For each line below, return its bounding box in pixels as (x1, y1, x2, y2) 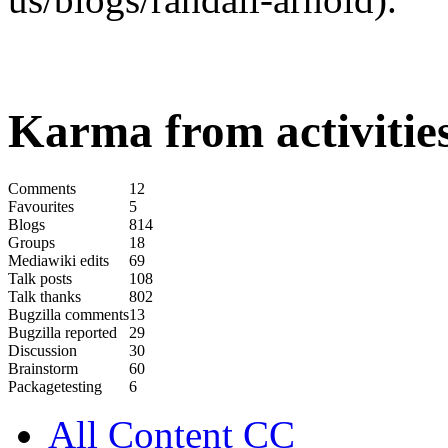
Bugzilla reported (8, 323, 117, 341)
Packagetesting (8, 377, 102, 395)
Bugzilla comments (8, 305, 129, 323)
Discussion (8, 341, 77, 359)
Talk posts (8, 269, 72, 287)
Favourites (8, 197, 74, 215)
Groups (8, 233, 55, 251)
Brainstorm (8, 359, 78, 377)
